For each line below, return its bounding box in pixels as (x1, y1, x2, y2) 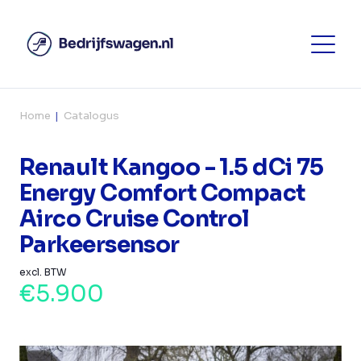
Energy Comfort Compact (19, 179, 305, 207)
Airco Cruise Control (19, 205, 250, 233)
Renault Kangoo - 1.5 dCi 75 (19, 153, 324, 181)
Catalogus (64, 109, 119, 122)
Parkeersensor (19, 230, 180, 259)
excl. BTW (19, 266, 67, 278)
